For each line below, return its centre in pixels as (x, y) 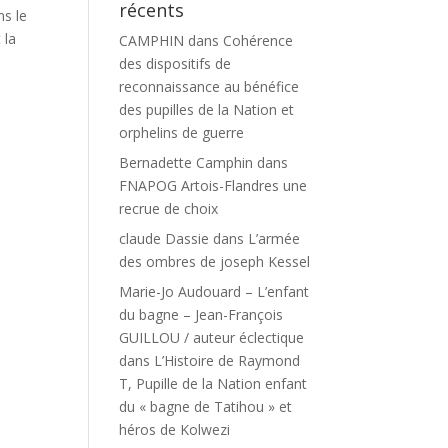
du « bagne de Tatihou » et (206, 406)
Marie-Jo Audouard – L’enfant (214, 291)
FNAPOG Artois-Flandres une (213, 185)
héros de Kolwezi (175, 429)
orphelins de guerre (182, 132)
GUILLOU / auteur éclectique (212, 337)
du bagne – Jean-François (201, 314)
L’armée (274, 238)
